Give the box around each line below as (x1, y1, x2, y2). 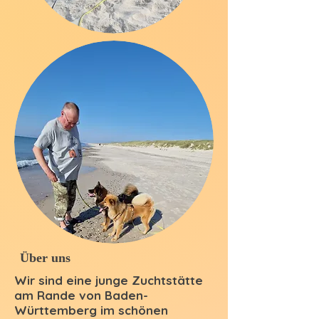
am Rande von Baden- (14, 288, 148, 303)
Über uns (20, 251, 70, 265)
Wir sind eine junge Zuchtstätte (14, 273, 203, 288)
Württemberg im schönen (14, 303, 168, 318)
